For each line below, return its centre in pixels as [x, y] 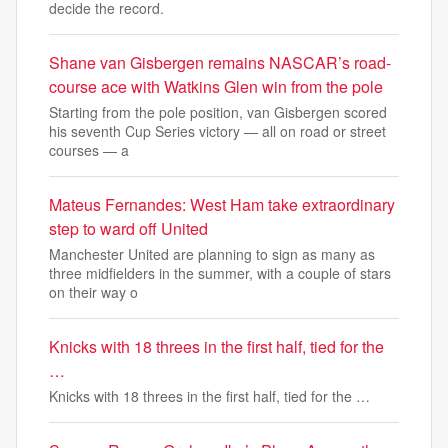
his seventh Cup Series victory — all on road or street [217, 131]
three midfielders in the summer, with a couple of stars [220, 273]
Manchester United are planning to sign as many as [212, 254]
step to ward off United [128, 228]
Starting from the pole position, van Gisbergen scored [218, 112]
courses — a [89, 150]
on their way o [93, 292]
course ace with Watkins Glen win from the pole [216, 86]
